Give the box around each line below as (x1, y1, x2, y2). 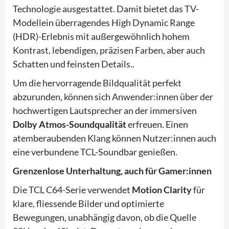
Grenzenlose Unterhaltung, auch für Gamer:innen (13, 165, 213, 176)
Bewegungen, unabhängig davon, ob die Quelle (13, 211, 196, 223)
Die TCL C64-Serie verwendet (13, 184, 132, 195)
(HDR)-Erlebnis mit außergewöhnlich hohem (13, 30, 190, 42)
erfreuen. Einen (128, 118, 188, 130)
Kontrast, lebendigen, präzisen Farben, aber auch (13, 44, 205, 56)
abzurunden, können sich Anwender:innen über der (13, 90, 213, 102)
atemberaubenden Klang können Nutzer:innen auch (13, 132, 216, 144)
